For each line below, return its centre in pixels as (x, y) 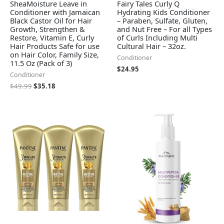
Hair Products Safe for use (55, 46)
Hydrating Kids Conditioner (163, 12)
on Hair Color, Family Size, (54, 54)
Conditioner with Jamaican (55, 12)
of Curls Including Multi (157, 37)
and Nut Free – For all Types (164, 29)
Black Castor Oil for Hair (51, 20)
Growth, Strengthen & (47, 29)
